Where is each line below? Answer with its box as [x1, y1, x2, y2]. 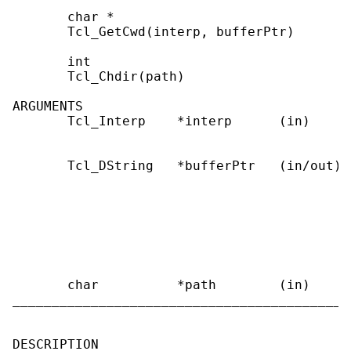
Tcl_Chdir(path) [13, 69, 185, 85]
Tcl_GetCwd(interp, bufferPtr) [13, 24, 295, 40]
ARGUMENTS [13, 99, 83, 114]
